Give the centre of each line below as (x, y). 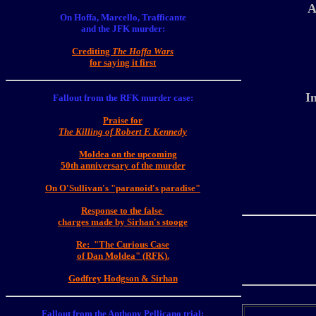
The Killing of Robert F (104, 132)
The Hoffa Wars (143, 51)
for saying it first (123, 62)
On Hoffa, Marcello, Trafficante (123, 17)
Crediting (92, 51)
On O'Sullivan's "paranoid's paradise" (123, 188)
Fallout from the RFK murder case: (123, 98)
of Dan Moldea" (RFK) (122, 256)
